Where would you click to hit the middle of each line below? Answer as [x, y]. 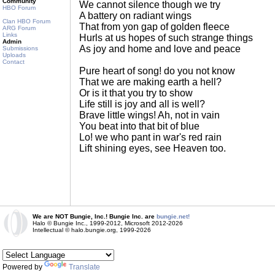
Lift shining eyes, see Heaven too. [153, 148]
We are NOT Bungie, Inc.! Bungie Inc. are [95, 216]
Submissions [20, 48]
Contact [14, 62]
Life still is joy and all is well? [142, 104]
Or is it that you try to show [136, 93]
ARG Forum [19, 28]
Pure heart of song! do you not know [157, 71]
